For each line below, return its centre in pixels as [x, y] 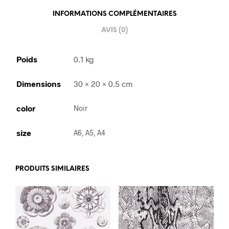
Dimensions [39, 83]
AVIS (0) [114, 31]
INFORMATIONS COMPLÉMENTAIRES [114, 14]
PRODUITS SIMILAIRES [52, 169]
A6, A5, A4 [89, 132]
